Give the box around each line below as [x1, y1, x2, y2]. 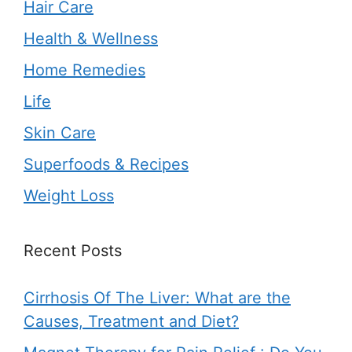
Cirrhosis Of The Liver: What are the [24, 288, 291, 307]
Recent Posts [24, 240, 122, 260]
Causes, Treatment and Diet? [24, 311, 239, 331]
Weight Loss [24, 185, 114, 205]
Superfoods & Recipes [24, 154, 189, 174]
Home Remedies [24, 60, 145, 79]
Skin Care [24, 123, 96, 142]
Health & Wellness [24, 28, 158, 48]
